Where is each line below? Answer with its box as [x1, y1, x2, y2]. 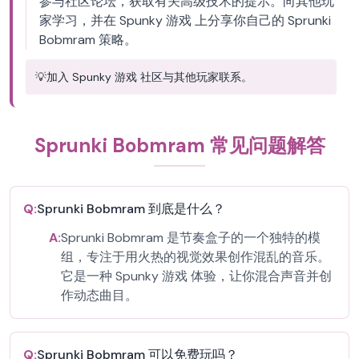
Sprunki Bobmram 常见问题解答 [34, 133, 325, 158]
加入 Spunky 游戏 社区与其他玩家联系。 [46, 70, 252, 84]
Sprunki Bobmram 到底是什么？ [37, 200, 225, 217]
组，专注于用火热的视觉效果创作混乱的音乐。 [61, 248, 330, 265]
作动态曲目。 [61, 287, 138, 304]
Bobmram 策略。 [39, 31, 137, 48]
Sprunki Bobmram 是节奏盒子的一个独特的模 [61, 229, 321, 246]
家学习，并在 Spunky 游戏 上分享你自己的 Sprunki [39, 12, 331, 29]
